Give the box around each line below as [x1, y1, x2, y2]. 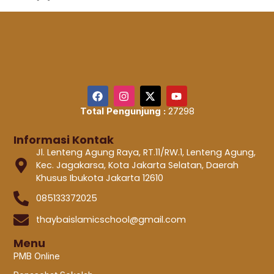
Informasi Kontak [13, 132, 114, 148]
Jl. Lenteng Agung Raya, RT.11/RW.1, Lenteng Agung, [35, 146, 256, 159]
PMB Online [13, 250, 61, 261]
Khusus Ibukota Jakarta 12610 [35, 172, 163, 185]
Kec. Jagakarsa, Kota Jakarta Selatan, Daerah [35, 159, 239, 172]
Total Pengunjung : [80, 105, 166, 117]
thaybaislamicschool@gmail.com [35, 213, 186, 226]
